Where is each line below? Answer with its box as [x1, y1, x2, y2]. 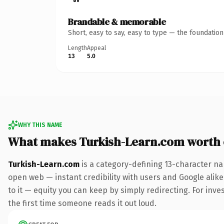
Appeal [87, 44, 106, 51]
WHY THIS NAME [18, 121, 62, 128]
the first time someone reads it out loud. [8, 198, 156, 208]
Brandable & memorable [68, 15, 166, 28]
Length [68, 44, 87, 51]
